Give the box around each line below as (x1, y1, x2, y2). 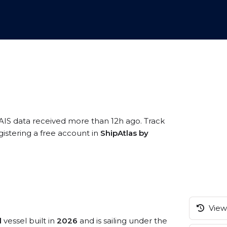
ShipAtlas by (100, 128, 148, 138)
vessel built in (2, 216, 57, 225)
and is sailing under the (78, 216, 167, 225)
